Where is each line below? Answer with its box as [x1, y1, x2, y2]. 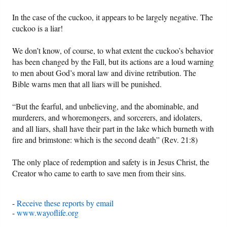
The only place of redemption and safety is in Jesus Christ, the [12, 157, 210, 168]
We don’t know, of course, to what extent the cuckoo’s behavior [12, 45, 214, 56]
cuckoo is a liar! [12, 23, 63, 34]
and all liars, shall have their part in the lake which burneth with [12, 123, 214, 134]
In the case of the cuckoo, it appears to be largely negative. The [12, 12, 213, 23]
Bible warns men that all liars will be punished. [12, 79, 162, 90]
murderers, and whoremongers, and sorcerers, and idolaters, [12, 112, 203, 123]
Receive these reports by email [17, 198, 114, 209]
